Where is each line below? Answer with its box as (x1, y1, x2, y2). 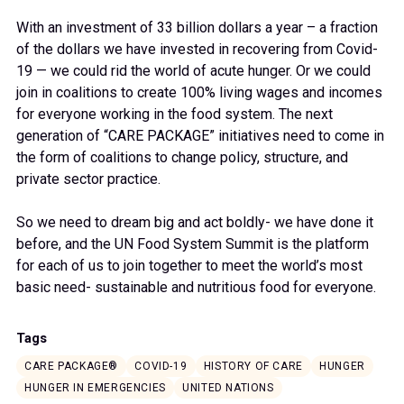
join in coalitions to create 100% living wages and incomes (16, 83, 382, 101)
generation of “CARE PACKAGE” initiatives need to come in (16, 126, 384, 144)
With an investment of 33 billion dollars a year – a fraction (16, 18, 378, 36)
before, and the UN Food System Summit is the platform (16, 234, 369, 252)
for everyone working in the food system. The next (16, 105, 333, 123)
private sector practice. (16, 170, 161, 188)
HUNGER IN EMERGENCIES (24, 381, 166, 394)
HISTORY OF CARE (203, 359, 303, 372)
